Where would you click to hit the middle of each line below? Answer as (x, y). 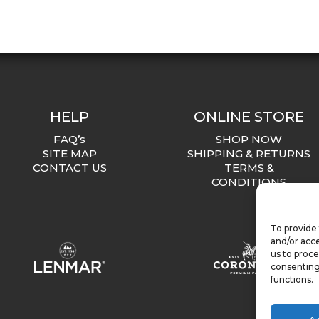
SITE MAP (69, 154)
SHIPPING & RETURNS (249, 154)
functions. (292, 279)
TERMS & (249, 168)
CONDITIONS (249, 182)
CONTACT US (69, 168)
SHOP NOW (249, 140)
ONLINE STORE (249, 117)
